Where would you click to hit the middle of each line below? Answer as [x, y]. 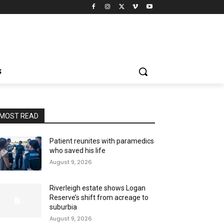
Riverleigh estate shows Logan [98, 188]
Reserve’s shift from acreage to [99, 197]
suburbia [63, 207]
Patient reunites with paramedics [102, 141]
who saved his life [78, 150]
